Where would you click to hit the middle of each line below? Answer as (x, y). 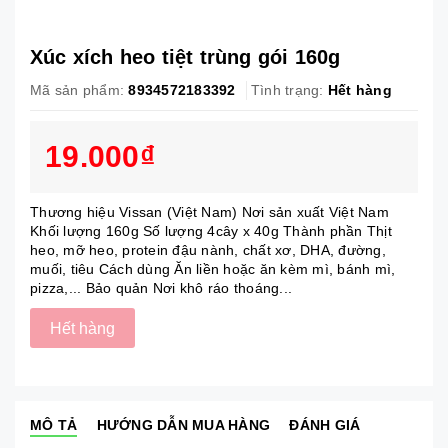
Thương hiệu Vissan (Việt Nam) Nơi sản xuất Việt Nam (209, 212)
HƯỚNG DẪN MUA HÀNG (183, 425)
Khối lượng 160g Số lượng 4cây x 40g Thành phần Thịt (211, 231)
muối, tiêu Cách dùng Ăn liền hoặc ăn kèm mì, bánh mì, (213, 269)
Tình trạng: (287, 90)
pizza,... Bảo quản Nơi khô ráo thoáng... (161, 288)
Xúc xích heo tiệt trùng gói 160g (185, 57)
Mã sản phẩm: (77, 90)
